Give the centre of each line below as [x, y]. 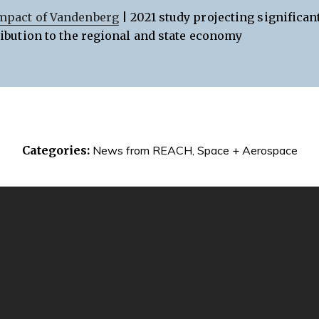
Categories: [56, 151]
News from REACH [142, 151]
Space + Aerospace [247, 151]
